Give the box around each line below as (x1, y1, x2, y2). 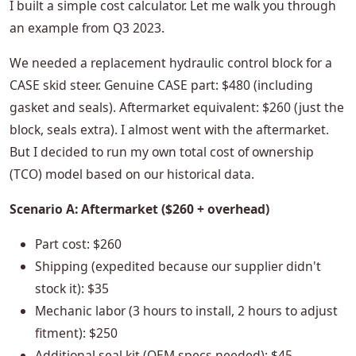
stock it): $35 (35, 280, 109, 298)
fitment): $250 (35, 324, 118, 342)
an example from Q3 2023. (10, 19, 164, 37)
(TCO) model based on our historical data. (10, 165, 254, 184)
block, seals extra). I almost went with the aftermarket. (10, 121, 329, 139)
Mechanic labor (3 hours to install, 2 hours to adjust (35, 302, 338, 320)
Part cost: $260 (35, 235, 122, 253)
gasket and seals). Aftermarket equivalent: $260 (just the (10, 99, 344, 117)
